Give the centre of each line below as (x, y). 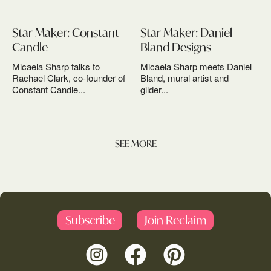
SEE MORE (135, 143)
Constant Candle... (49, 89)
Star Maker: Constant (66, 32)
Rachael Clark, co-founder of (69, 78)
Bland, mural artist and (185, 78)
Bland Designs (176, 47)
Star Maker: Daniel (187, 32)
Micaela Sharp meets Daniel (196, 66)
